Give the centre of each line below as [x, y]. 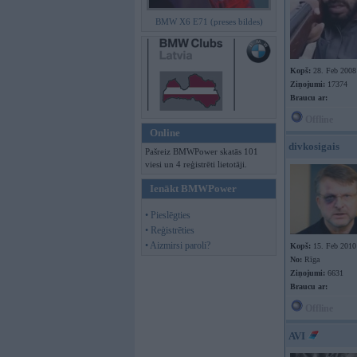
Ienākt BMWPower [193, 188]
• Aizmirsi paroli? [178, 245]
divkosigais [314, 146]
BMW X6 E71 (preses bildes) [209, 22]
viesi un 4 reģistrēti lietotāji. [196, 164]
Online [165, 133]
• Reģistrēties [170, 230]
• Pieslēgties [168, 215]
